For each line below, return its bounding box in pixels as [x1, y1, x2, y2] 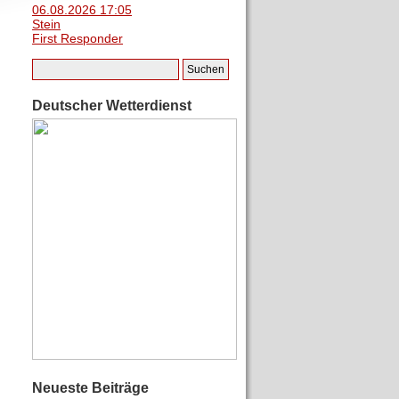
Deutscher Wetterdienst [32, 98, 191, 113]
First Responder [32, 31, 123, 45]
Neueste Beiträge [32, 380, 149, 395]
